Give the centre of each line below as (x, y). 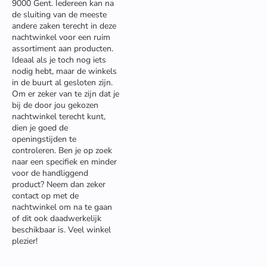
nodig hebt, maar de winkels (64, 71)
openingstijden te (44, 139)
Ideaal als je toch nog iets (59, 60)
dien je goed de (40, 128)
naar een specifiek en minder (64, 162)
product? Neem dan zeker (59, 184)
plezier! (25, 241)
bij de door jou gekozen (55, 105)
